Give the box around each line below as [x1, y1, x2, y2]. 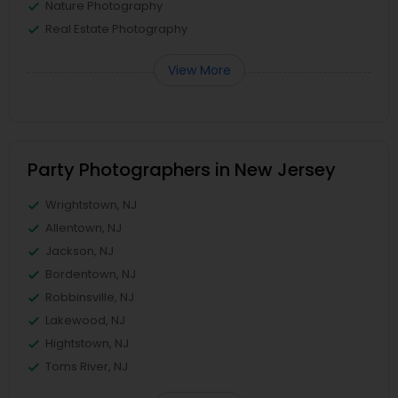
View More [167, 61, 231, 79]
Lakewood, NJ [45, 312, 125, 329]
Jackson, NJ [45, 243, 114, 259]
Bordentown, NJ [45, 266, 136, 283]
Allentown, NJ [45, 219, 122, 236]
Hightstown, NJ [45, 335, 129, 352]
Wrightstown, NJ [45, 196, 137, 213]
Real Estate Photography [45, 20, 187, 37]
